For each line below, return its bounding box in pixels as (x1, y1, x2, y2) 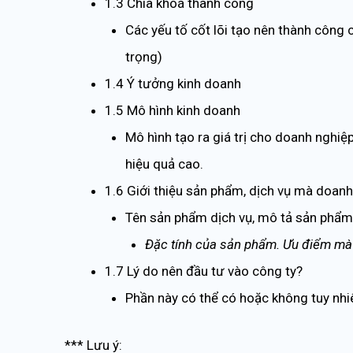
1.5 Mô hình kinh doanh (105, 102, 240, 118)
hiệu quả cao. (124, 156, 203, 172)
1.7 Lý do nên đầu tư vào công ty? (105, 263, 303, 279)
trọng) (124, 49, 162, 65)
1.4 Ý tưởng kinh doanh (105, 76, 241, 91)
